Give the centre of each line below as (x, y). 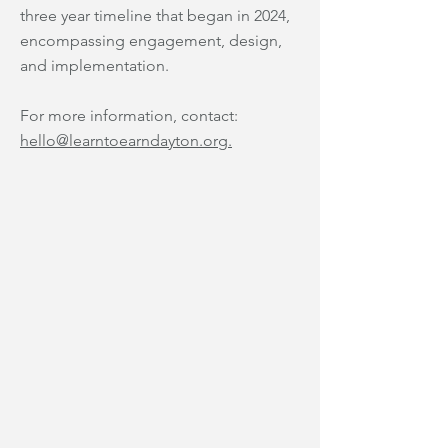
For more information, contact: (129, 115)
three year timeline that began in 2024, (155, 15)
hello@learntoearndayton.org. (126, 140)
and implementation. (96, 65)
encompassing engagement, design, (151, 40)
